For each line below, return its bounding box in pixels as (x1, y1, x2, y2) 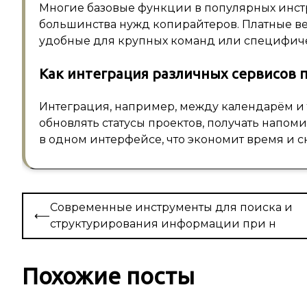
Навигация (21, 195, 95, 211)
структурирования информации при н (50, 217, 276, 231)
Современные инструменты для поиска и (50, 201, 293, 214)
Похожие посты (22, 262, 195, 288)
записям (21, 237, 78, 254)
